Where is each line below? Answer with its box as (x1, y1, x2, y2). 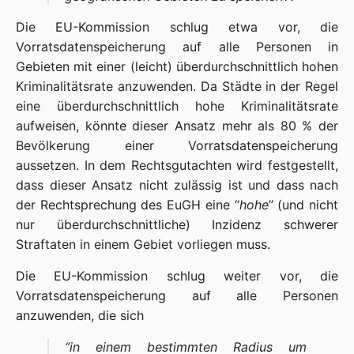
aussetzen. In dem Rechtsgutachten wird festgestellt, (16, 157, 338, 173)
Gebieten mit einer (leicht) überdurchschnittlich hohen (16, 58, 338, 74)
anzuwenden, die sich (16, 307, 144, 323)
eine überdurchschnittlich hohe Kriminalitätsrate (16, 98, 338, 114)
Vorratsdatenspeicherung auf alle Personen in (16, 39, 338, 55)
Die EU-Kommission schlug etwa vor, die (16, 19, 338, 35)
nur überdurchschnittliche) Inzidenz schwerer (16, 217, 338, 232)
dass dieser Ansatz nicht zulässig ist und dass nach (16, 177, 338, 193)
